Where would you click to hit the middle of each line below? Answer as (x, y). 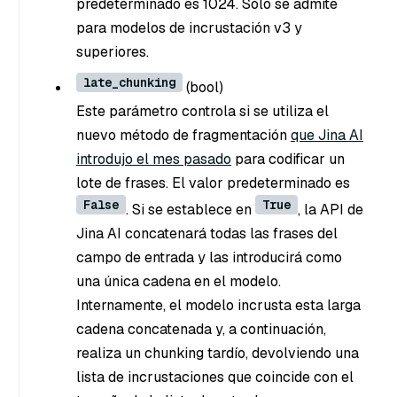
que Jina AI (327, 135)
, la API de (331, 209)
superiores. (113, 51)
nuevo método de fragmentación (183, 135)
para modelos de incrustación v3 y (189, 27)
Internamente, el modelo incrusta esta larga (218, 305)
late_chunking (129, 82)
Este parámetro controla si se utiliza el (202, 111)
